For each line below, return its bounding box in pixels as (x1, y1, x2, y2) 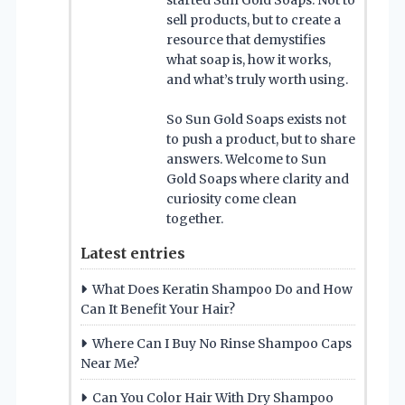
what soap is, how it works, (166, 51, 331, 68)
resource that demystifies (166, 31, 325, 48)
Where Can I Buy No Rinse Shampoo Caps (92, 334, 352, 352)
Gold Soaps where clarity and (166, 170, 349, 187)
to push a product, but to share (166, 130, 355, 147)
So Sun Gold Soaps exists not (166, 110, 346, 127)
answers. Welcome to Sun (166, 150, 326, 167)
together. (166, 210, 223, 227)
